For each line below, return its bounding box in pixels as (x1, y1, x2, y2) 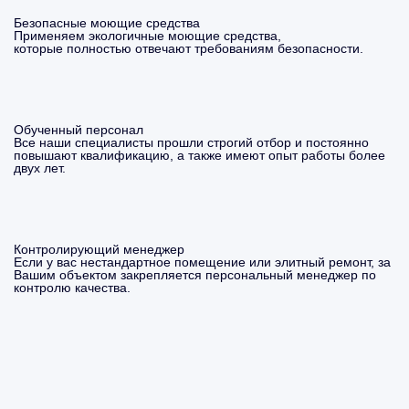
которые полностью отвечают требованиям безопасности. (14, 41, 363, 56)
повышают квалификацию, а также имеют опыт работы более (14, 148, 385, 163)
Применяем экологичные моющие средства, (14, 28, 281, 43)
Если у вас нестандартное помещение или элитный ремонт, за (14, 255, 391, 269)
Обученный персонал (14, 122, 143, 137)
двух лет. (14, 161, 66, 175)
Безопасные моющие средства (14, 16, 200, 30)
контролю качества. (14, 280, 131, 295)
